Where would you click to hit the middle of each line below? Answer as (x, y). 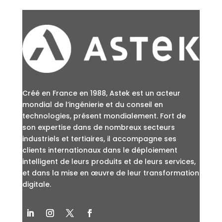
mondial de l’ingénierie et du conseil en (92, 105)
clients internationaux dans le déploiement (100, 150)
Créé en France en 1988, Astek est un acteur (101, 93)
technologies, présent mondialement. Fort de (104, 116)
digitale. (36, 185)
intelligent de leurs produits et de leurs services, (109, 162)
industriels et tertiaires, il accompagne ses (99, 139)
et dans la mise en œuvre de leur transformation (111, 173)
